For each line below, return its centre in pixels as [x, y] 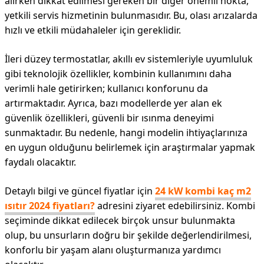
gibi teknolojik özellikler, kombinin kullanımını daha [118, 74]
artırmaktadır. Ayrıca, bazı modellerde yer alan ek [113, 103]
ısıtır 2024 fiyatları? [50, 206]
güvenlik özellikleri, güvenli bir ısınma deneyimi [109, 118]
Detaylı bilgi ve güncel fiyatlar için [80, 191]
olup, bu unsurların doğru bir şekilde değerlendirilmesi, [128, 235]
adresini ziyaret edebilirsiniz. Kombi [175, 206]
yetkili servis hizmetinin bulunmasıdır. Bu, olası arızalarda [131, 15]
